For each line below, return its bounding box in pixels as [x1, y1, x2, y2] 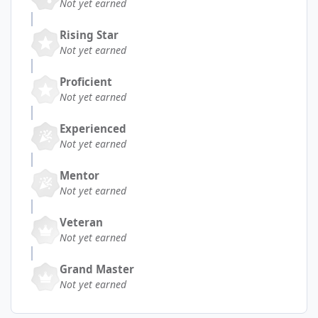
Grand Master [60, 262, 134, 277]
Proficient [60, 75, 112, 89]
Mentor [60, 168, 99, 183]
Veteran [60, 215, 103, 230]
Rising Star [60, 28, 119, 43]
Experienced [60, 121, 126, 136]
